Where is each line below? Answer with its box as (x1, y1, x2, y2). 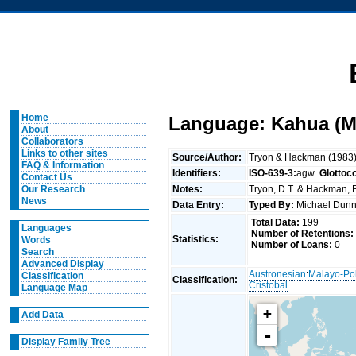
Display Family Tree (21, 336, 110, 347)
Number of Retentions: (250, 228, 354, 240)
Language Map (21, 282, 87, 293)
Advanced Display (21, 258, 104, 269)
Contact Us (21, 172, 72, 183)
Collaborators (21, 136, 83, 147)
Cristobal (249, 279, 288, 291)
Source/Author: (172, 151, 245, 163)
